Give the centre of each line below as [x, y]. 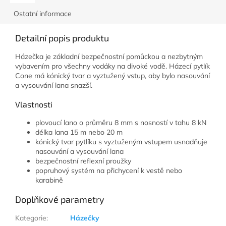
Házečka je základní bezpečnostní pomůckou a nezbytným [109, 56]
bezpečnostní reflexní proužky [83, 161]
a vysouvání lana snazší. [55, 85]
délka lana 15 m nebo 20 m [79, 132]
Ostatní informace [43, 13]
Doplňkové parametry [60, 199]
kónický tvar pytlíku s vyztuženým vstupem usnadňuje [121, 142]
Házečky [85, 218]
